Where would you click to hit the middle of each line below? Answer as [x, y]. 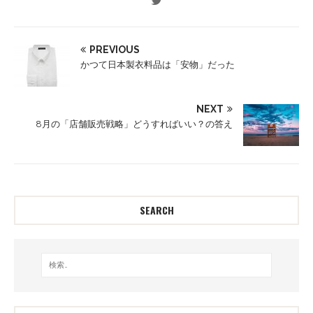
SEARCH [156, 210]
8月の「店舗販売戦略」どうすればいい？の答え [134, 124]
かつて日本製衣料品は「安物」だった [158, 64]
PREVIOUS [115, 49]
